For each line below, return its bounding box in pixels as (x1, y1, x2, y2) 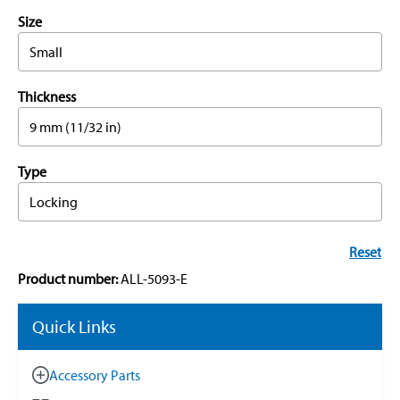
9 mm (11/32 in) (29, 118, 121, 137)
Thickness (18, 87, 76, 106)
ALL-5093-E (121, 270, 187, 288)
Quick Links (32, 315, 116, 338)
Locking (29, 193, 78, 212)
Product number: (18, 270, 121, 288)
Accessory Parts (49, 366, 141, 385)
